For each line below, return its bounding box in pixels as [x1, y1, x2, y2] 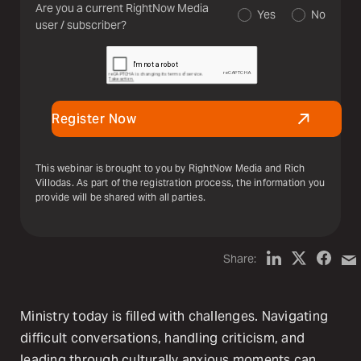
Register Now [52, 110, 136, 127]
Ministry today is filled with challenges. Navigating [20, 307, 328, 325]
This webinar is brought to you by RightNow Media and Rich [35, 161, 305, 174]
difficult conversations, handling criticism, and [20, 329, 305, 346]
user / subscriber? [35, 17, 127, 32]
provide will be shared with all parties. [35, 190, 205, 203]
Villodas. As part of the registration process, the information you [35, 176, 326, 189]
